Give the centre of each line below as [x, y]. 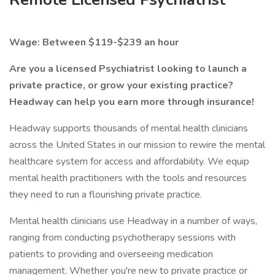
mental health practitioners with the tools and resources [128, 178]
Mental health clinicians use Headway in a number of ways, [133, 221]
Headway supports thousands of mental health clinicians [129, 128]
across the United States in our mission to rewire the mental [137, 145]
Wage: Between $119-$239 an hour [94, 42]
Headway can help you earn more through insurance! [132, 102]
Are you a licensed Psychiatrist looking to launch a [128, 69]
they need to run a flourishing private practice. [106, 195]
